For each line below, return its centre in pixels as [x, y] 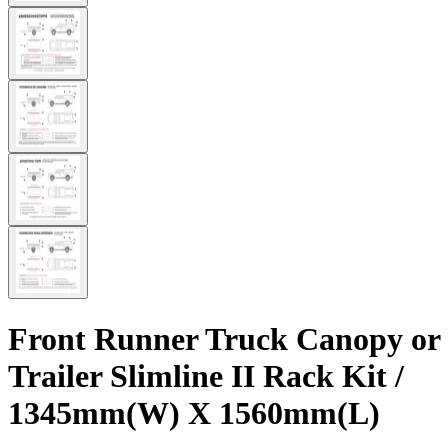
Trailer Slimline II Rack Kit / [206, 375]
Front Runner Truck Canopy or [224, 338]
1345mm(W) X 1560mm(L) [194, 412]
